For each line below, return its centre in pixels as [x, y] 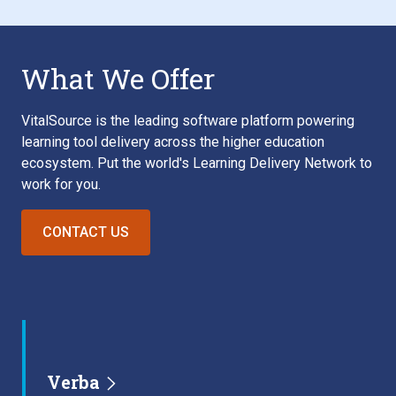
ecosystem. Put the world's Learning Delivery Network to [197, 163]
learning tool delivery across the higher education [173, 142]
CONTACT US [86, 232]
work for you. [61, 184]
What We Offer [118, 78]
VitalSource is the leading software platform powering [188, 121]
